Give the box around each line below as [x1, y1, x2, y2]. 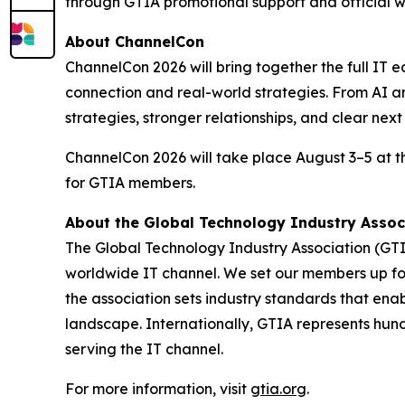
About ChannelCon [65, 32, 204, 51]
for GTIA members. [65, 173, 195, 192]
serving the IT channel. [65, 339, 223, 358]
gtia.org [250, 379, 306, 398]
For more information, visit [65, 379, 250, 398]
